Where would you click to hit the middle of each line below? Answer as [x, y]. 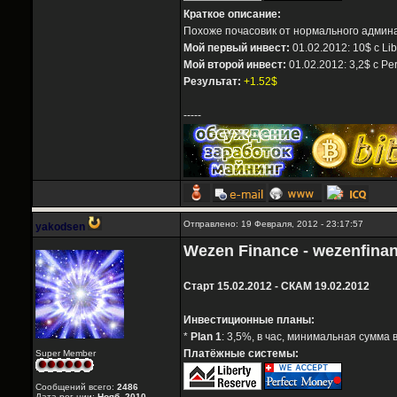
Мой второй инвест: [235, 65]
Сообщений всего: [76, 387]
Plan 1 [206, 337]
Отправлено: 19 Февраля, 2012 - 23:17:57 [273, 224]
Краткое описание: [232, 15]
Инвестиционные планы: [249, 320]
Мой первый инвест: [237, 48]
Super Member [66, 354]
